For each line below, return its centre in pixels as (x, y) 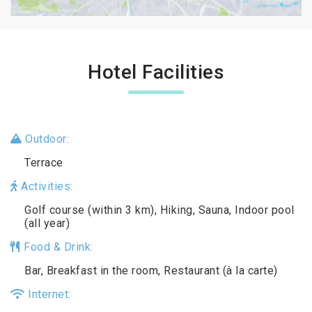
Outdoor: (45, 139)
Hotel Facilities (156, 72)
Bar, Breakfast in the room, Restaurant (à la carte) (151, 271)
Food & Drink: (57, 247)
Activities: (45, 187)
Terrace (44, 163)
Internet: (48, 295)
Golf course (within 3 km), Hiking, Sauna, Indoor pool (159, 210)
